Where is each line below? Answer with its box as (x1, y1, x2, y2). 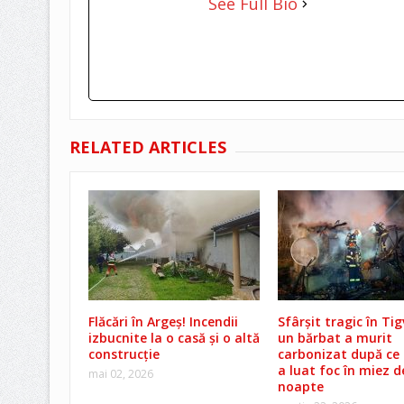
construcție (87, 345, 160, 363)
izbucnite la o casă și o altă (87, 329, 260, 347)
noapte (277, 378, 324, 396)
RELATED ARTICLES (69, 136, 226, 159)
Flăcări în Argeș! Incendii (87, 313, 238, 331)
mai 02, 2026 (87, 366, 153, 382)
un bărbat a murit (277, 329, 392, 347)
